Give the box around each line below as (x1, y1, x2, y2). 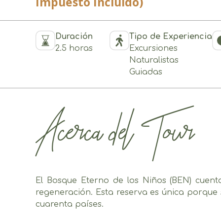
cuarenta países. (36, 200, 104, 209)
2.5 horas (55, 44, 93, 53)
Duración (55, 32, 93, 41)
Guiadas (129, 68, 162, 77)
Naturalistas (129, 56, 179, 65)
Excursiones (129, 44, 178, 53)
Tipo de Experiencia (129, 32, 212, 41)
